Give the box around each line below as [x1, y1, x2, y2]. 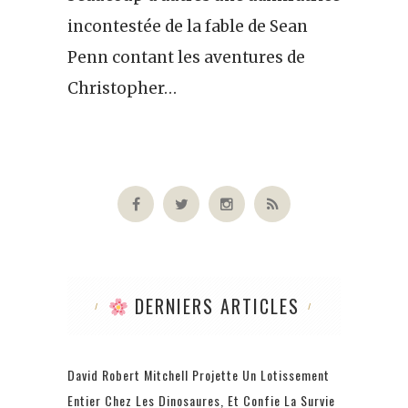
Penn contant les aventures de [67, 46, 305, 67]
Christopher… [67, 77, 177, 98]
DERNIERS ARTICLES [128, 291, 301, 320]
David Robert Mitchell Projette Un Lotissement [67, 364, 330, 384]
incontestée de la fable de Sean [67, 15, 308, 36]
